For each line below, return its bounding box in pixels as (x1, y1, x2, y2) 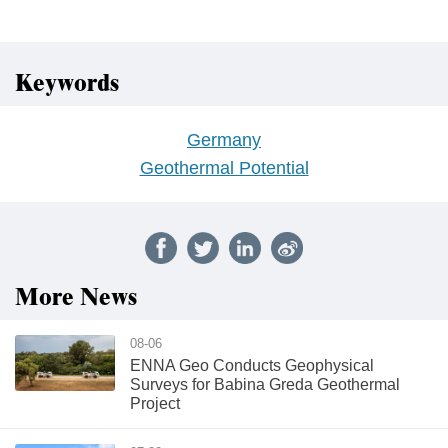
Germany (187, 130, 261, 150)
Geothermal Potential (139, 158, 309, 178)
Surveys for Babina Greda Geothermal (130, 376, 400, 393)
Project (130, 395, 180, 412)
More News (15, 280, 137, 316)
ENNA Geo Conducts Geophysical (130, 357, 374, 374)
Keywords (15, 66, 119, 102)
